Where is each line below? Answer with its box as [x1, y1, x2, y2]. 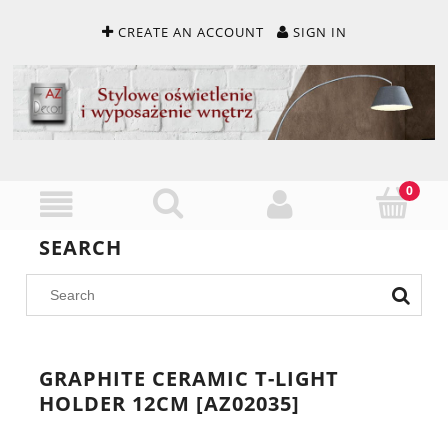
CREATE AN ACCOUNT [117, 23, 264, 42]
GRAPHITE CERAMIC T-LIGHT [39, 364, 339, 392]
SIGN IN [292, 23, 347, 42]
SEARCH [39, 233, 122, 261]
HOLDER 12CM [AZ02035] [39, 389, 300, 417]
